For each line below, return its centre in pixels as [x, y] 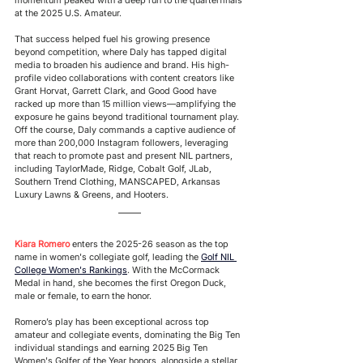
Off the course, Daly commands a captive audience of [126, 129]
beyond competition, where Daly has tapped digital [122, 51]
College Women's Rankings [71, 269]
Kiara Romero [42, 243]
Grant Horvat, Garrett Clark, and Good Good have [117, 90]
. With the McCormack [175, 269]
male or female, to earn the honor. [83, 295]
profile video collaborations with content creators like [126, 77]
